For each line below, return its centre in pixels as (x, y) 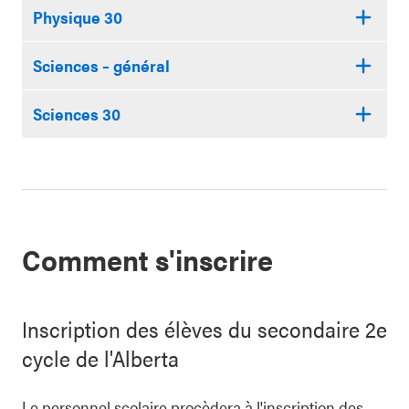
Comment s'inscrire (147, 259)
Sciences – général (101, 65)
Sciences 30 (77, 114)
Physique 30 (78, 17)
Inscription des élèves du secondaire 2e (204, 329)
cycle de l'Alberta (100, 358)
